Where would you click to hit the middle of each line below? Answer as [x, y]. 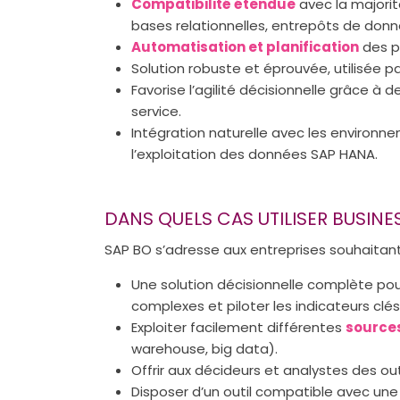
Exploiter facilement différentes [238, 327]
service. [156, 111]
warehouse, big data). [204, 348]
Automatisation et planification [245, 47]
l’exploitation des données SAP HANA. [254, 154]
